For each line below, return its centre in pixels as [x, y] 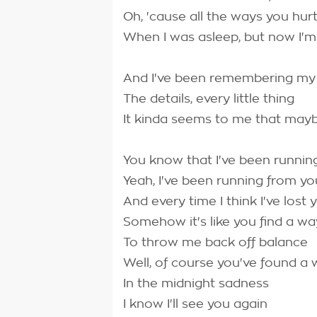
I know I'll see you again [195, 304]
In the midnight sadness [196, 283]
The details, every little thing [209, 99]
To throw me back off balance [215, 242]
